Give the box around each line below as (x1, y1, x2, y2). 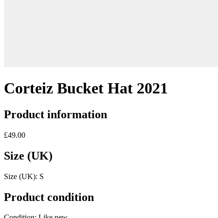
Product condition (4, 190, 94, 203)
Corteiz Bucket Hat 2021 (4, 79, 168, 97)
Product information (4, 108, 107, 121)
